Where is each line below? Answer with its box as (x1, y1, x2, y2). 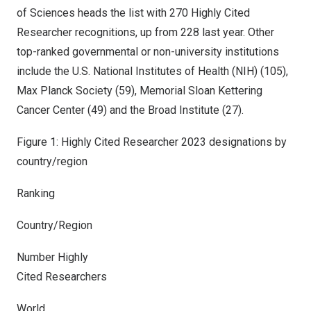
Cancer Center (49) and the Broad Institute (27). (17, 103, 244, 117)
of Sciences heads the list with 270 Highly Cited (17, 6, 250, 19)
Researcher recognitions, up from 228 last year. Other (17, 26, 274, 39)
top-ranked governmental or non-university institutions (17, 45, 279, 58)
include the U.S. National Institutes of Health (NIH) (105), (17, 65, 288, 78)
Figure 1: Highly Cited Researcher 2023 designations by (17, 135, 287, 149)
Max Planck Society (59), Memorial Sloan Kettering (17, 84, 262, 97)
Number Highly (17, 251, 88, 264)
